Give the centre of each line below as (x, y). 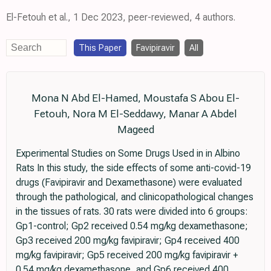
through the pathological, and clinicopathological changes (135, 197)
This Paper (100, 48)
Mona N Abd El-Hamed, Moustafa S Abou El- (135, 98)
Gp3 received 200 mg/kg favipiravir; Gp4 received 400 (128, 241)
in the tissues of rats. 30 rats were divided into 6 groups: (132, 212)
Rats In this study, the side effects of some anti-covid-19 (133, 168)
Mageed (135, 130)
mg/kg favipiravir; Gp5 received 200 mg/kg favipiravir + (127, 255)
